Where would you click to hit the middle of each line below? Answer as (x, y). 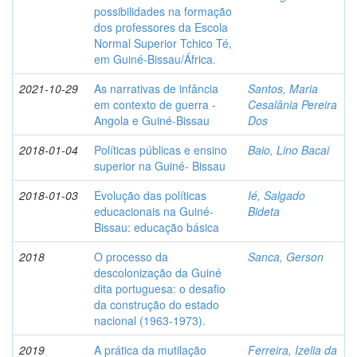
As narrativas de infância (156, 89)
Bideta (264, 212)
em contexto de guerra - (155, 105)
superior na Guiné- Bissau (160, 166)
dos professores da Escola (161, 27)
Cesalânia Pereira (292, 105)
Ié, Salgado (277, 196)
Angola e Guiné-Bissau (152, 121)
